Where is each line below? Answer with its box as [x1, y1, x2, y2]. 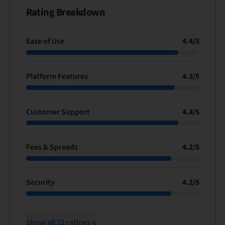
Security [26, 177, 55, 188]
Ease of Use [26, 36, 64, 47]
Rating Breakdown [26, 5, 105, 20]
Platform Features [26, 71, 88, 82]
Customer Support [26, 106, 90, 118]
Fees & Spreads [26, 141, 78, 153]
